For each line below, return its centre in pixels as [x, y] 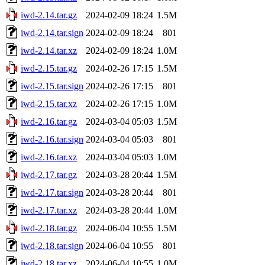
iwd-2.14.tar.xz [49, 50]
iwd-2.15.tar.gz [49, 68]
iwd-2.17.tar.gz [49, 174]
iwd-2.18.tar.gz [49, 228]
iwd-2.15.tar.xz [49, 104]
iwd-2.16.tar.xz [49, 157]
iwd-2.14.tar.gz [49, 15]
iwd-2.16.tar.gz [49, 121]
